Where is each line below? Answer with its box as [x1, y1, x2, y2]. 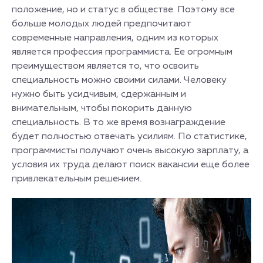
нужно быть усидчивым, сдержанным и [12, 90, 186, 99]
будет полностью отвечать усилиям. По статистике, [12, 132, 247, 141]
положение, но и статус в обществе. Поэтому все [12, 5, 235, 15]
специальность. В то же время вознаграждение [12, 118, 225, 127]
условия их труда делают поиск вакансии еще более [12, 160, 249, 170]
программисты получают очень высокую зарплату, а [12, 146, 248, 156]
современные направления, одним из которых [12, 33, 218, 43]
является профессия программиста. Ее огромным [12, 48, 232, 57]
